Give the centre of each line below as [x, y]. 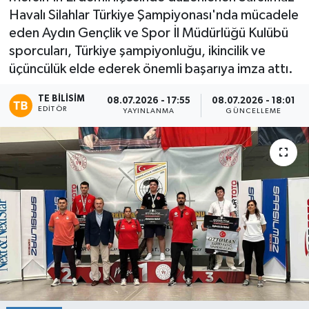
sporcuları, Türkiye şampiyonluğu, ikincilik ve [137, 51]
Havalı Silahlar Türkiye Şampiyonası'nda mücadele [153, 16]
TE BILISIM [62, 99]
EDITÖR [52, 109]
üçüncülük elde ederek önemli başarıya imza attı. [151, 69]
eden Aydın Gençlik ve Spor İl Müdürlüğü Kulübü [148, 33]
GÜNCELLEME [254, 111]
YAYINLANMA [149, 111]
